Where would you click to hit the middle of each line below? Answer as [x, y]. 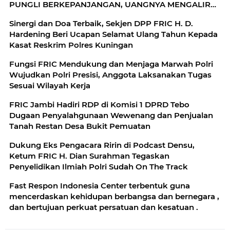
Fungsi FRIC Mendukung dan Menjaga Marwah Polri [111, 64]
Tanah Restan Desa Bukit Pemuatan [80, 126]
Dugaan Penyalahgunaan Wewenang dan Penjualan [111, 116]
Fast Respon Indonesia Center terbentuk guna [100, 186]
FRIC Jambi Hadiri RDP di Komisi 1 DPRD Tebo [99, 105]
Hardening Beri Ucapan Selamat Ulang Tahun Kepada [113, 34]
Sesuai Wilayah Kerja [50, 86]
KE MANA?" [32, 15]
